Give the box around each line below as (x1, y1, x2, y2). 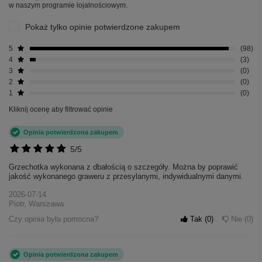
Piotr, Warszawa (9, 199, 64, 208)
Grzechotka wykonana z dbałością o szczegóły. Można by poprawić (9, 162, 238, 171)
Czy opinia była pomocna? (9, 214, 98, 223)
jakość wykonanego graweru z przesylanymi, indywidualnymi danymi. (9, 171, 243, 181)
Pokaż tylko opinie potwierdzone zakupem (25, 22, 180, 32)
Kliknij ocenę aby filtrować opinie (9, 105, 113, 113)
